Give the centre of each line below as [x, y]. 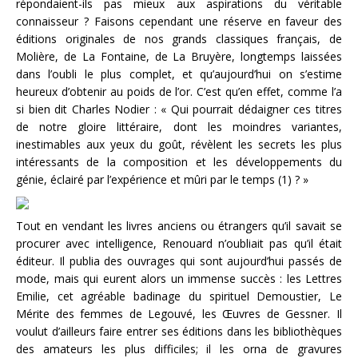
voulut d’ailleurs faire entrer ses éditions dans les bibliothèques [179, 331]
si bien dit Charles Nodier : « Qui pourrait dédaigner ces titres [179, 109]
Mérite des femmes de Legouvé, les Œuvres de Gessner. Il [179, 313]
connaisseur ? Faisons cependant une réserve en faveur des [179, 21]
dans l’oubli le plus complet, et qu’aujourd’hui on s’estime [179, 74]
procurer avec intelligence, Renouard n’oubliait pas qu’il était [179, 243]
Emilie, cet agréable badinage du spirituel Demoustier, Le [179, 296]
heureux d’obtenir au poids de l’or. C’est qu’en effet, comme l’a [179, 91]
